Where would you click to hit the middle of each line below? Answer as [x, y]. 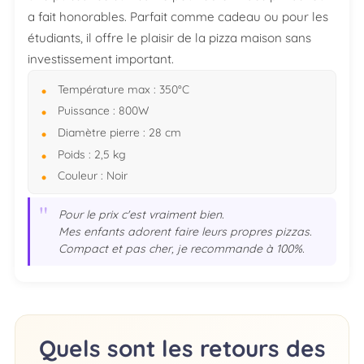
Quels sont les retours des [182, 348]
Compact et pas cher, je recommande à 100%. [182, 248]
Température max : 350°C [123, 89]
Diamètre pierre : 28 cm [119, 132]
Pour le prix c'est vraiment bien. [142, 214]
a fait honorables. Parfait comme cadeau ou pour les [178, 16]
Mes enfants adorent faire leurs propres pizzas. [186, 231]
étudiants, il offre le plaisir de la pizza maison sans [169, 37]
